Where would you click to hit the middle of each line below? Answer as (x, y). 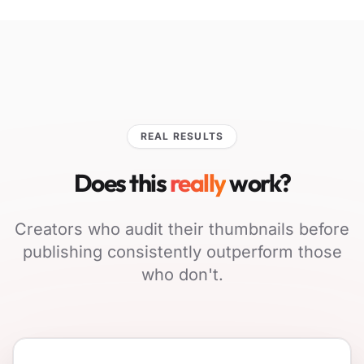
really (197, 182)
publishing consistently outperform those (182, 251)
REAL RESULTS (182, 136)
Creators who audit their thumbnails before (182, 229)
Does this (119, 182)
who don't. (182, 274)
